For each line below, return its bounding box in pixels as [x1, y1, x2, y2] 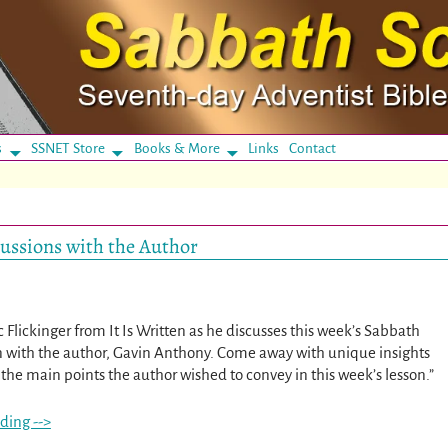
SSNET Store [30, 140, 105, 156]
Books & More [133, 140, 220, 156]
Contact [289, 140, 337, 156]
